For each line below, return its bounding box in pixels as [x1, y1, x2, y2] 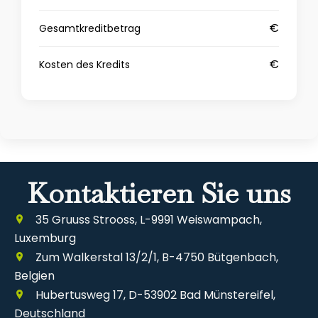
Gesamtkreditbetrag [39, 21, 141, 35]
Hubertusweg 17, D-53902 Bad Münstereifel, [33, 286, 275, 303]
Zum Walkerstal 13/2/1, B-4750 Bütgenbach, [33, 248, 278, 265]
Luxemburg [14, 229, 76, 246]
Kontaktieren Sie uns [27, 174, 291, 212]
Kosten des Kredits [39, 57, 130, 72]
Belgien [14, 267, 55, 284]
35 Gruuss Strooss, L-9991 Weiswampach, [33, 211, 262, 228]
